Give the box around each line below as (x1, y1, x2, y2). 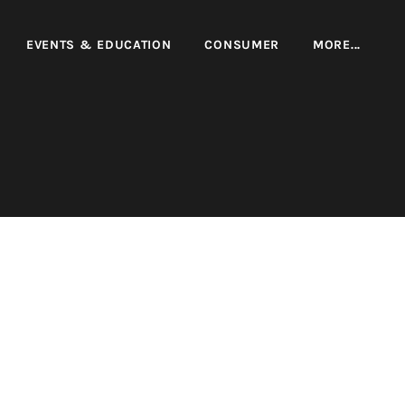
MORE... (313, 37, 361, 52)
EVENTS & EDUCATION (25, 37, 172, 52)
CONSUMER (204, 37, 280, 52)
